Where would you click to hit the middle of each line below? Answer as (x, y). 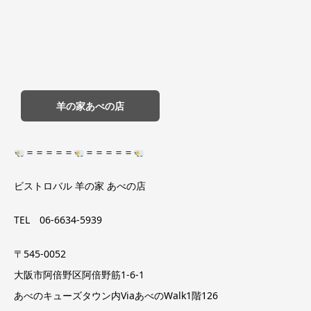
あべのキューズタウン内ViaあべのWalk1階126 (116, 295)
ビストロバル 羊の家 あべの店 (80, 185)
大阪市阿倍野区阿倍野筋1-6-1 (79, 274)
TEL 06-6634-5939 (58, 219)
